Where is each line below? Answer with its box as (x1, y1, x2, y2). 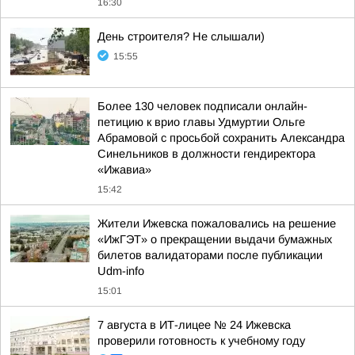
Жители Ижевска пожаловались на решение (97, 217, 336, 230)
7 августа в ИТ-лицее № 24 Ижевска (97, 319, 291, 331)
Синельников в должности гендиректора (97, 147, 315, 160)
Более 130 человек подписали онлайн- (97, 100, 307, 113)
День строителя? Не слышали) (97, 30, 265, 43)
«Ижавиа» (97, 163, 151, 176)
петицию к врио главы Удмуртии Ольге (97, 116, 305, 128)
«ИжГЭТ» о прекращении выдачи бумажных (97, 233, 332, 246)
